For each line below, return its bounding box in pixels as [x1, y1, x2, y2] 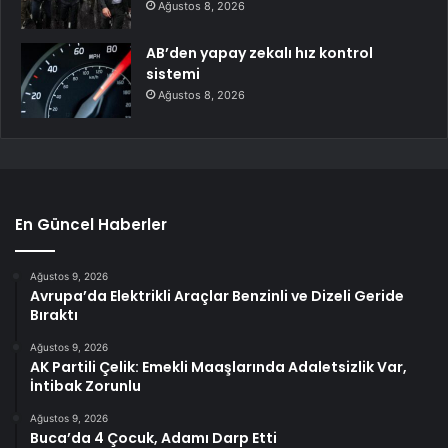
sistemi [146, 64, 200, 85]
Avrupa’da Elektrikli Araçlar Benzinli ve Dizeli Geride [30, 286, 404, 307]
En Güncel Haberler [15, 214, 167, 236]
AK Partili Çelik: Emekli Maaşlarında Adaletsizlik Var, [30, 357, 407, 378]
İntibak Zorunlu [30, 376, 141, 397]
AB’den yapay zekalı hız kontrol [146, 43, 373, 64]
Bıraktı [30, 305, 78, 326]
